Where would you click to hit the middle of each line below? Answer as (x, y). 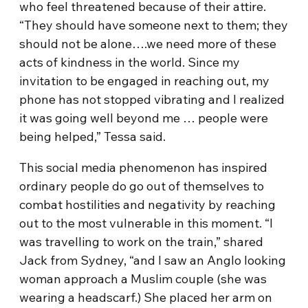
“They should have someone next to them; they (154, 25)
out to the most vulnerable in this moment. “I (146, 223)
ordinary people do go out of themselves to (142, 186)
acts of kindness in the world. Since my (130, 62)
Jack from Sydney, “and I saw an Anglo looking (153, 260)
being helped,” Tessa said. (93, 136)
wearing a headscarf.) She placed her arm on (146, 297)
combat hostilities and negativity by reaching (148, 205)
